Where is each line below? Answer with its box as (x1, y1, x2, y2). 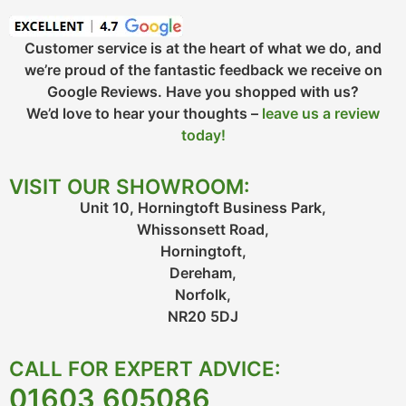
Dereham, (169, 264, 237, 283)
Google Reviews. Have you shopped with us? (47, 82, 359, 101)
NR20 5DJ (168, 307, 238, 326)
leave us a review (262, 103, 380, 122)
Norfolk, (175, 285, 231, 304)
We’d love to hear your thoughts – (26, 103, 262, 122)
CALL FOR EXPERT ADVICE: (9, 355, 281, 381)
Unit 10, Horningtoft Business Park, (80, 198, 326, 217)
